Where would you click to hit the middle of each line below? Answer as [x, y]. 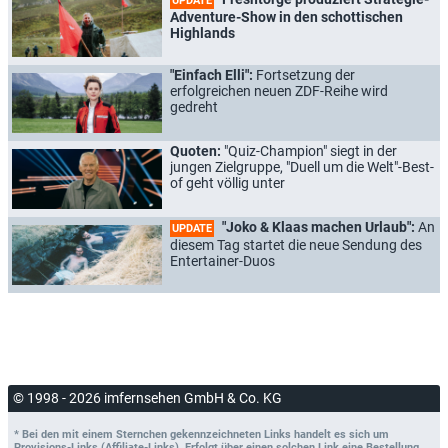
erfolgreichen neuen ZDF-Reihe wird [279, 90]
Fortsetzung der [305, 74]
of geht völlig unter [227, 182]
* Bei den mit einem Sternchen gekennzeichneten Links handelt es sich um [201, 434]
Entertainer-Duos [222, 260]
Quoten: [197, 150]
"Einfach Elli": [213, 74]
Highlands [202, 32]
